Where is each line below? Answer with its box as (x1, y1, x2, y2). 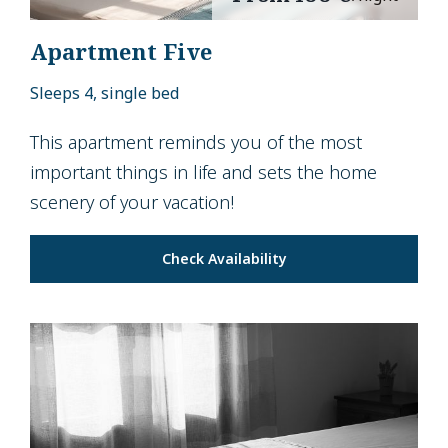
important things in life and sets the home (30, 159, 377, 184)
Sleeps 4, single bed (30, 81, 179, 104)
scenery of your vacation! (30, 189, 234, 214)
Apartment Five (30, 35, 212, 66)
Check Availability (161, 248, 287, 268)
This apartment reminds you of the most (30, 129, 362, 154)
